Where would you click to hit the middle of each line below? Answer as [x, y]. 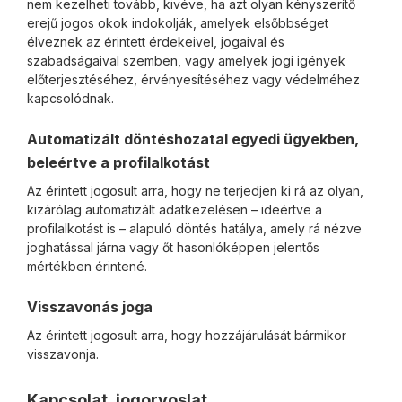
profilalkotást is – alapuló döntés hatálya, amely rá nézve [194, 228]
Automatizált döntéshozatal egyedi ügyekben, [193, 139]
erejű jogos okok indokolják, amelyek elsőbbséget [178, 23]
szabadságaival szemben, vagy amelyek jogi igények [186, 61]
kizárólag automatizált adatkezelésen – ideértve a [175, 210]
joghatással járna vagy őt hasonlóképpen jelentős [173, 247]
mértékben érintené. [87, 266]
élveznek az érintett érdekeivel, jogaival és [156, 42]
